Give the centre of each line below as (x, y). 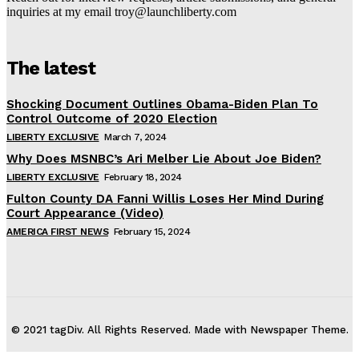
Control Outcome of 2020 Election (112, 119)
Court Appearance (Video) (85, 214)
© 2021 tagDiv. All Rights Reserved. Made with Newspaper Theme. (179, 330)
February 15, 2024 (151, 232)
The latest (51, 69)
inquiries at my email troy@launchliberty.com (121, 12)
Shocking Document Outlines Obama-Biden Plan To (162, 105)
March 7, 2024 (135, 137)
